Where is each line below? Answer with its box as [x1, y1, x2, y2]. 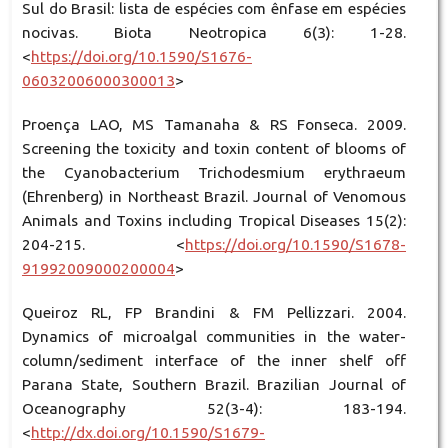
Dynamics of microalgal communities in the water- [21, 327, 407, 345]
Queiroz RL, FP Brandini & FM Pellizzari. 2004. [21, 303, 407, 321]
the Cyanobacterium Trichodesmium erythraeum [21, 163, 407, 181]
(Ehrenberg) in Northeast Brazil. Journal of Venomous [21, 187, 407, 205]
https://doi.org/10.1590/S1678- [185, 235, 407, 253]
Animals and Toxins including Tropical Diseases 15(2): [21, 211, 407, 229]
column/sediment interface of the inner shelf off [21, 351, 407, 369]
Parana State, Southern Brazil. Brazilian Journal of [21, 375, 407, 393]
